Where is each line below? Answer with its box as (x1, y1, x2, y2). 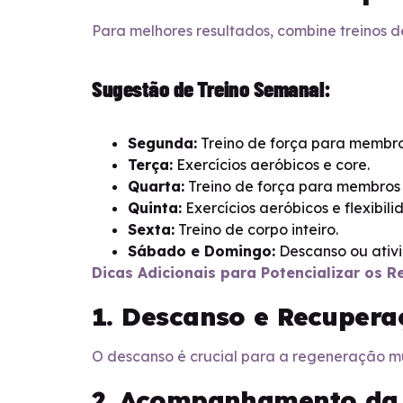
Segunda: (128, 134, 197, 153)
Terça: (128, 156, 173, 175)
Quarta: (128, 177, 184, 196)
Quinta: (128, 199, 182, 218)
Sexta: (128, 220, 175, 239)
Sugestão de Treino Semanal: (92, 75, 331, 103)
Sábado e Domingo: (128, 242, 275, 261)
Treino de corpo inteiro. (175, 220, 338, 239)
